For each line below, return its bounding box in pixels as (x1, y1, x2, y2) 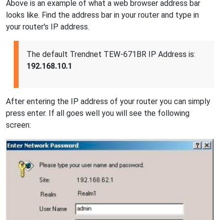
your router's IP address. (6, 22, 89, 31)
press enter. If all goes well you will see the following (6, 108, 190, 118)
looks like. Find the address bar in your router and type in (6, 10, 199, 20)
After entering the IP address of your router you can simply (6, 96, 210, 106)
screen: (6, 120, 31, 130)
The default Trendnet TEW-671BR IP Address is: (27, 49, 195, 59)
